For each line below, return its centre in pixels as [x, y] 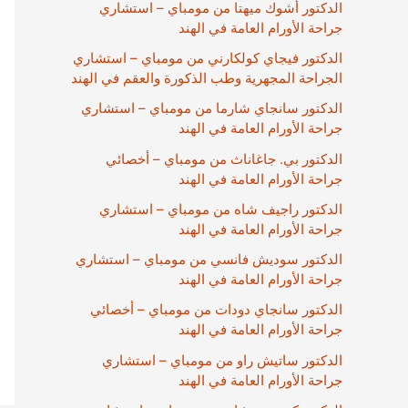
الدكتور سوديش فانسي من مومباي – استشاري [209, 259]
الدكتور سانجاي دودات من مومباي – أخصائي [216, 310]
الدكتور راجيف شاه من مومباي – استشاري [221, 209]
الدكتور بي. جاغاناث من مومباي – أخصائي [224, 158]
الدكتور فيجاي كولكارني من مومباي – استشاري [208, 58]
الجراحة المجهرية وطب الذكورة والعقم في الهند [207, 78]
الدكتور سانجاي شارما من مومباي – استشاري [212, 108]
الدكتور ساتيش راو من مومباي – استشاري [222, 360]
